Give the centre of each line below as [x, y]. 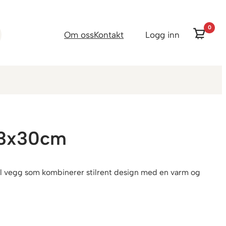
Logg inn [163, 35]
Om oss [79, 35]
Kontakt [109, 35]
